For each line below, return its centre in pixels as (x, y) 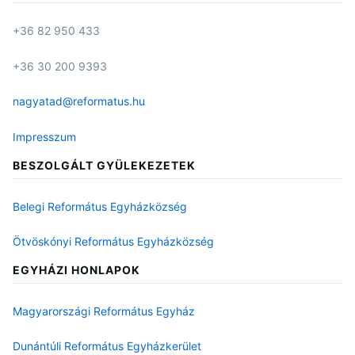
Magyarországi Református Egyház (104, 311)
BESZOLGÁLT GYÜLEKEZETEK (104, 165)
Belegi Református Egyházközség (100, 206)
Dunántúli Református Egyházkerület (107, 346)
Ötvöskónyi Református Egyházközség (113, 241)
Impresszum (44, 136)
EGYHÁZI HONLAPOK (76, 269)
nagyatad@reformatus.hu (79, 101)
